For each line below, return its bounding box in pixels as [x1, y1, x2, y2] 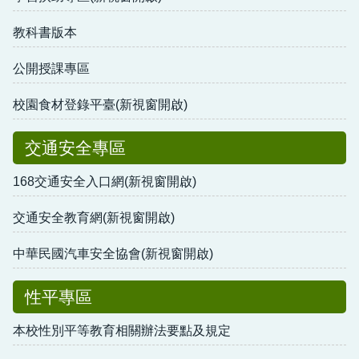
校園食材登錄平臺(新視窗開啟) [13, 97, 188, 111]
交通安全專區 [25, 138, 126, 157]
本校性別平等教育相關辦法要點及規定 [13, 323, 231, 337]
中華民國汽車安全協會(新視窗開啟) [13, 246, 213, 260]
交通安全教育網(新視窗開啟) [13, 210, 175, 224]
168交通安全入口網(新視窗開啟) [13, 174, 196, 188]
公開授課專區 [13, 61, 90, 75]
